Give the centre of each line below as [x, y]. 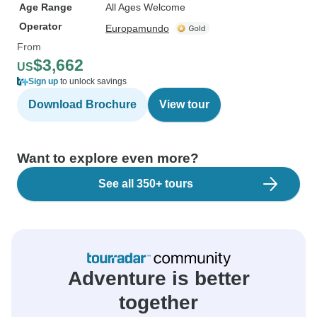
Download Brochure [82, 104]
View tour [184, 104]
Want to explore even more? [108, 158]
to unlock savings [92, 81]
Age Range [46, 7]
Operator [40, 26]
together [158, 302]
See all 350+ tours [146, 184]
